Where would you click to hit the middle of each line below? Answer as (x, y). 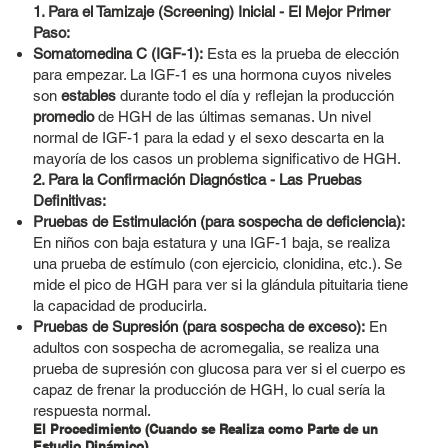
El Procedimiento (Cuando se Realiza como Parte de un (205, 430)
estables (88, 96)
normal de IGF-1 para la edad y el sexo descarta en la (208, 138)
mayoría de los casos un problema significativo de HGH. (216, 159)
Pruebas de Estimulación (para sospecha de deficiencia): (218, 222)
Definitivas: (69, 201)
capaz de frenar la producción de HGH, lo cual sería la (208, 390)
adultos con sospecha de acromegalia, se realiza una (205, 348)
